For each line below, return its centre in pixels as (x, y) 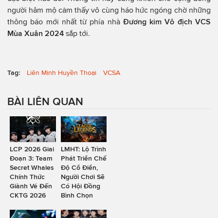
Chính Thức (27, 176)
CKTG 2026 (28, 195)
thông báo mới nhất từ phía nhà (65, 21)
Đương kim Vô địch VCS (167, 21)
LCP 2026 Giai (32, 149)
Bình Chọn (77, 195)
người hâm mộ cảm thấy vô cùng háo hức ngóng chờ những (109, 10)
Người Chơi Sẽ (82, 176)
